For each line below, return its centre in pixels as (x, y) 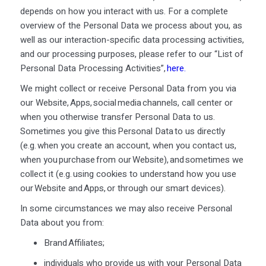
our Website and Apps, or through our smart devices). (123, 188)
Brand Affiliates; (75, 243)
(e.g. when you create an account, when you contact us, (128, 145)
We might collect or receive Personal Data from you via (128, 88)
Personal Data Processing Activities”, (93, 68)
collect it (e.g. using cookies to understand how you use (128, 174)
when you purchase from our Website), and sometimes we (132, 159)
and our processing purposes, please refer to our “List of (132, 54)
